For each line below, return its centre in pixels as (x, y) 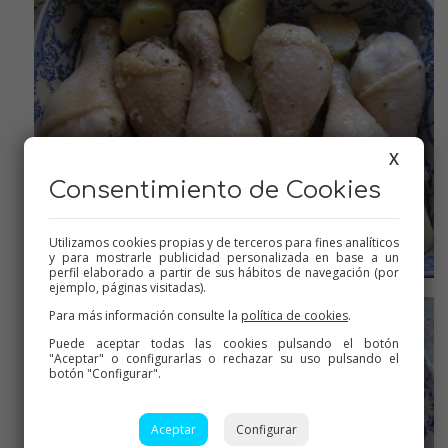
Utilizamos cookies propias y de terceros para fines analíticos (224, 242)
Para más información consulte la (145, 315)
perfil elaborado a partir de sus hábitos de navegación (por (224, 272)
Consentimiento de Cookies (215, 190)
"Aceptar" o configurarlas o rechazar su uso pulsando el (224, 358)
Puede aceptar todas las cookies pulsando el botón (224, 343)
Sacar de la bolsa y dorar (224, 288)
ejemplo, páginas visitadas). (127, 287)
